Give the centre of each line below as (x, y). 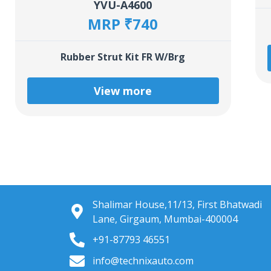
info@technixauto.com (143, 261)
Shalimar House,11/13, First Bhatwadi (177, 204)
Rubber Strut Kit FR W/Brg (123, 57)
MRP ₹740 (123, 24)
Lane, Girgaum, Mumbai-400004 (165, 219)
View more (123, 90)
